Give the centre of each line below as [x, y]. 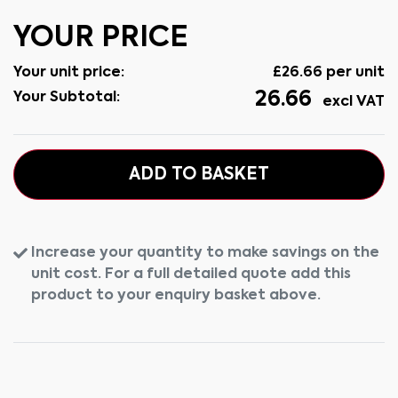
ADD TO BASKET [199, 175]
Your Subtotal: [67, 98]
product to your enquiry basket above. [176, 296]
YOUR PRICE [101, 38]
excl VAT [352, 102]
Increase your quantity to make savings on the [205, 253]
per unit [354, 73]
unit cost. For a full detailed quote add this [191, 275]
